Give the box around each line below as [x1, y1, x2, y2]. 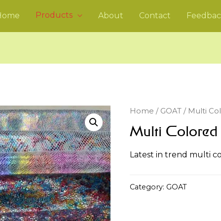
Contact [139, 11, 171, 21]
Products [35, 10, 73, 20]
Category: [130, 183, 167, 192]
